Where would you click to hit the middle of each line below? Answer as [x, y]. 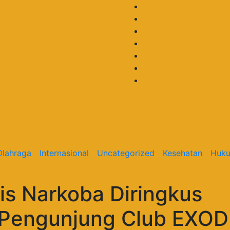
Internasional [64, 153]
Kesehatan [182, 153]
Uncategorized [126, 153]
